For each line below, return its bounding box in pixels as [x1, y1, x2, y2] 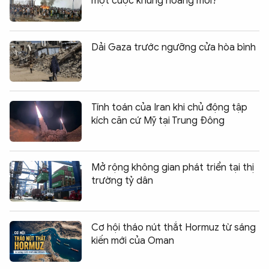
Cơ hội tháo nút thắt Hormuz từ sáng [91, 222, 256, 234]
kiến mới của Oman [91, 235, 174, 247]
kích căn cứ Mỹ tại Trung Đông [91, 115, 225, 127]
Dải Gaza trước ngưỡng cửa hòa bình [91, 41, 256, 54]
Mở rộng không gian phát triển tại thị [91, 162, 254, 174]
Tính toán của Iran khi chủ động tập [91, 101, 247, 114]
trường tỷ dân [91, 175, 153, 187]
